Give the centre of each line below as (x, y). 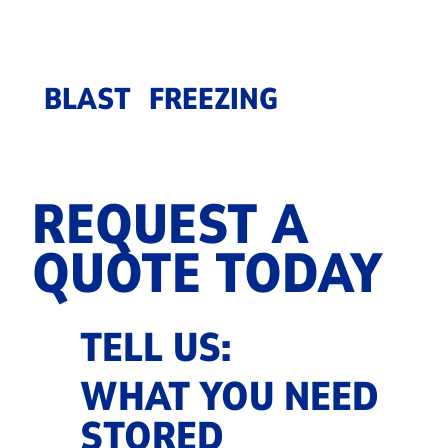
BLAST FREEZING (161, 99)
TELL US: (155, 347)
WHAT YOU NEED (229, 397)
